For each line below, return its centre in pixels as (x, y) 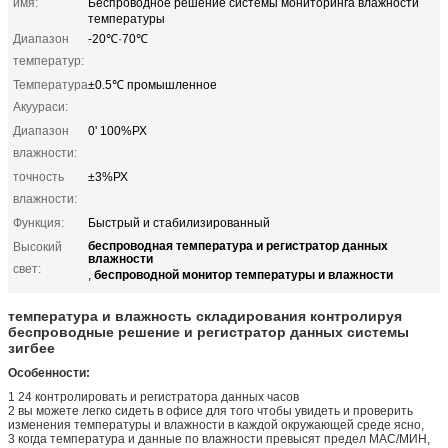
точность (38, 176)
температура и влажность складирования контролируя (205, 315)
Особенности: (49, 372)
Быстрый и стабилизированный (179, 222)
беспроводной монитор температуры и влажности (243, 273)
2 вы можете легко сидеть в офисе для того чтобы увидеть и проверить (210, 410)
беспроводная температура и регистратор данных (238, 244)
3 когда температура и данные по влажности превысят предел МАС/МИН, (219, 438)
